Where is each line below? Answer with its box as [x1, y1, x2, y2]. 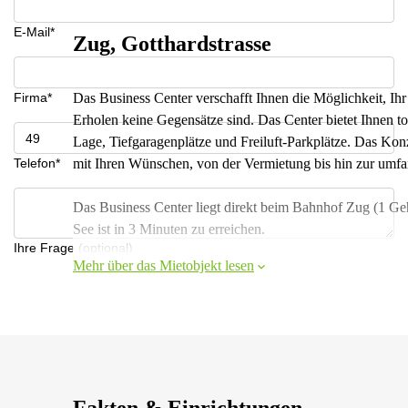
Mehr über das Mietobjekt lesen [73, 258, 254, 273]
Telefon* [14, 156, 60, 170]
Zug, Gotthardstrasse [73, 32, 271, 56]
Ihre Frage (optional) [14, 240, 133, 255]
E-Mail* [14, 25, 55, 39]
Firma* [14, 90, 52, 105]
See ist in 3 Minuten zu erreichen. [73, 221, 265, 237]
